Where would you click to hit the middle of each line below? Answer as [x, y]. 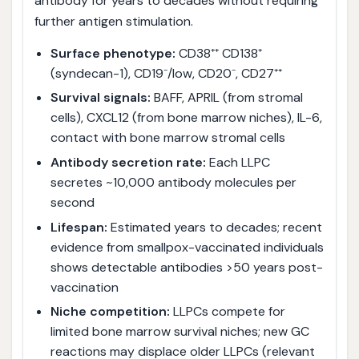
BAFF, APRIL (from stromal [226, 98]
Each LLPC [238, 162]
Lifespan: [79, 227]
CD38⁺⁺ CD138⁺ [218, 53]
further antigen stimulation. [113, 22]
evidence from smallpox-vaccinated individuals [187, 247]
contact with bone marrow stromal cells [167, 138]
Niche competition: [110, 312]
